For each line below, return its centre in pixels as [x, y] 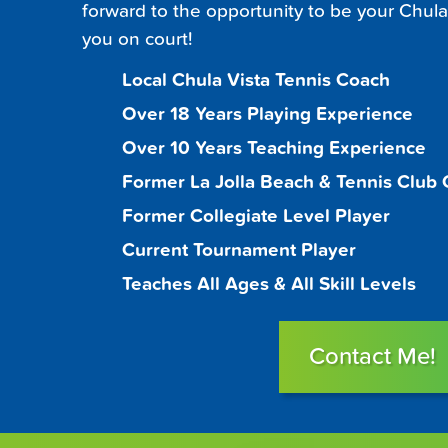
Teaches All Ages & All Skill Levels [269, 284]
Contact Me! [372, 357]
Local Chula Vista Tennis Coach [256, 80]
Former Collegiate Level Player [256, 216]
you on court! [137, 39]
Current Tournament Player [239, 250]
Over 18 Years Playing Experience [267, 114]
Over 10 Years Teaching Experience [274, 148]
